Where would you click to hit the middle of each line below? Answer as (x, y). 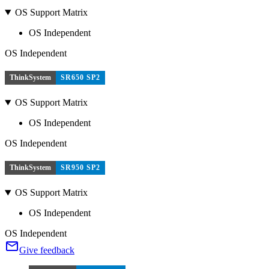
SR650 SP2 (80, 77)
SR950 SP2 (80, 167)
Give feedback (47, 250)
